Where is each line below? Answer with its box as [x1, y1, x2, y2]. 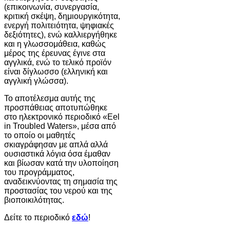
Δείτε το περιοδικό [4, 213, 72, 222]
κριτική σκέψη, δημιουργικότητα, [4, 11, 120, 21]
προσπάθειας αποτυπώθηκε [4, 103, 107, 112]
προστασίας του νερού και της [4, 186, 112, 195]
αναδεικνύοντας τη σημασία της [4, 177, 118, 186]
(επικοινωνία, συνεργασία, [4, 2, 99, 11]
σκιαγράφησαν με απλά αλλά [4, 140, 108, 149]
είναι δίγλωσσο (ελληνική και [4, 67, 108, 76]
